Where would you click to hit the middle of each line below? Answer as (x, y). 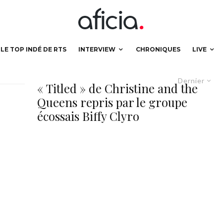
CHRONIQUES (158, 49)
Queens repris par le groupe (112, 102)
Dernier (191, 81)
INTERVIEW (97, 49)
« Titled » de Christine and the (117, 88)
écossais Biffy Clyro (88, 116)
